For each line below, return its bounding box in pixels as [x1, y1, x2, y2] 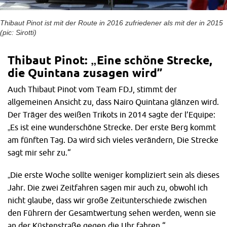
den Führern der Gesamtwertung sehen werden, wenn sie [8, 208, 216, 218]
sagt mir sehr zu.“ [8, 148, 71, 158]
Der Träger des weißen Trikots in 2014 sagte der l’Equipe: [8, 110, 215, 120]
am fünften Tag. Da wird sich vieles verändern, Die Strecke [8, 135, 218, 145]
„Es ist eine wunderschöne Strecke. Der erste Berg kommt [8, 123, 216, 132]
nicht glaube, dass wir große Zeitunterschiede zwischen [8, 196, 207, 205]
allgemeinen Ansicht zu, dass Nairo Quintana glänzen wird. [8, 97, 219, 107]
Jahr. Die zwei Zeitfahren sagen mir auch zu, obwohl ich [8, 183, 208, 193]
